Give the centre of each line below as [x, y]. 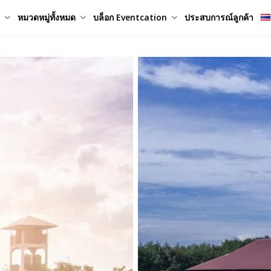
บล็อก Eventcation [130, 17]
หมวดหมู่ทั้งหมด [47, 17]
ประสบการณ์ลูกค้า [219, 17]
